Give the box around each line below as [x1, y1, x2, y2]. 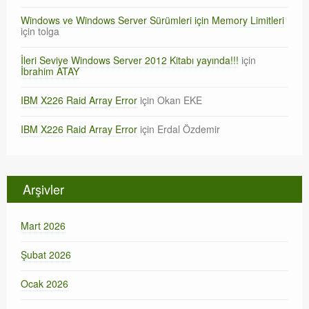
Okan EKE [157, 93, 202, 107]
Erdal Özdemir [157, 122, 220, 136]
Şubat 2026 [21, 248, 71, 261]
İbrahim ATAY [21, 64, 79, 78]
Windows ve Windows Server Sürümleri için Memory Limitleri [21, 13, 284, 27]
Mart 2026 [21, 219, 66, 232]
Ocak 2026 [21, 277, 68, 290]
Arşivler [23, 180, 64, 198]
